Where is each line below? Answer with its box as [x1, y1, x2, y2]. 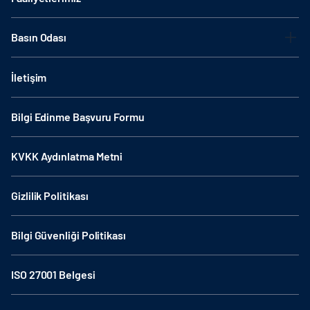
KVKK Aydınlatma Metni [11, 149, 123, 163]
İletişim [11, 71, 47, 84]
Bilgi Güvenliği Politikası [11, 228, 126, 242]
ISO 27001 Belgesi [11, 268, 95, 282]
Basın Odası [11, 30, 67, 44]
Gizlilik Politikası [11, 189, 89, 203]
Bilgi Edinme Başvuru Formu [11, 110, 145, 124]
